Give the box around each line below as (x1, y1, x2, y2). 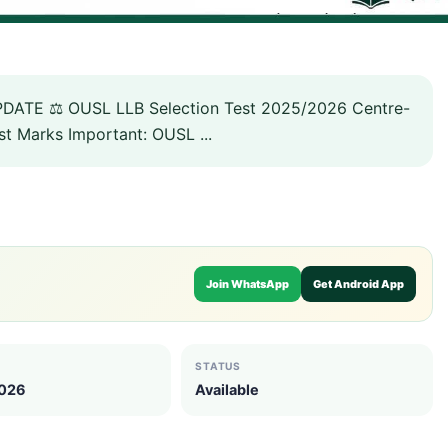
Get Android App (313, 277, 404, 291)
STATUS (195, 360, 242, 372)
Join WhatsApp (206, 277, 289, 291)
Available (195, 381, 259, 398)
